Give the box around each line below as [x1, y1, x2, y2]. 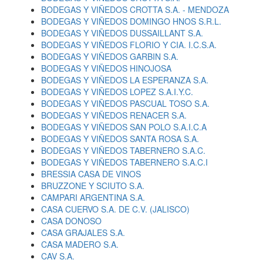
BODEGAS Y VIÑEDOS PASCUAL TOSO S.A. [41, 97, 210, 109]
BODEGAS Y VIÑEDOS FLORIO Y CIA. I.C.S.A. [41, 39, 217, 50]
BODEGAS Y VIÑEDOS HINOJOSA [41, 62, 171, 74]
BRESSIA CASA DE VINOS [41, 168, 141, 180]
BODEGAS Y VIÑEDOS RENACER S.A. [41, 109, 187, 121]
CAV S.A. [41, 250, 75, 262]
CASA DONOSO [41, 215, 102, 227]
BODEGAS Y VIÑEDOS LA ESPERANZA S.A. [41, 74, 208, 86]
